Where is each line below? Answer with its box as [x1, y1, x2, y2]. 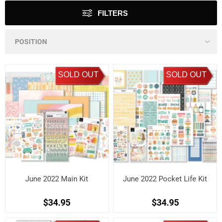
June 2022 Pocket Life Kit [123, 174, 208, 184]
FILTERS [98, 8, 128, 17]
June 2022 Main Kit [25, 174, 89, 184]
